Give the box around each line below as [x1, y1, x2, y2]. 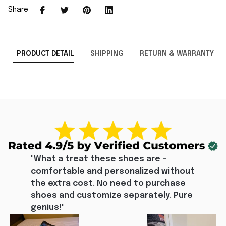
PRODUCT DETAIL [16, 50, 74, 58]
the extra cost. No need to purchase [31, 179, 186, 188]
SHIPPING [90, 50, 124, 58]
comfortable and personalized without [31, 166, 195, 176]
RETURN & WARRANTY [139, 50, 214, 58]
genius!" [31, 203, 65, 212]
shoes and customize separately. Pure [31, 191, 193, 200]
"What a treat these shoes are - [31, 154, 166, 163]
